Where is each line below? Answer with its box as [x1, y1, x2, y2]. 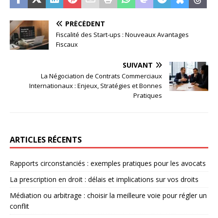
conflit [10, 201, 29, 211]
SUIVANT [123, 60, 153, 70]
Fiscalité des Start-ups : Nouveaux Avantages [56, 30, 189, 39]
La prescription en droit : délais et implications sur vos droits [10, 175, 199, 184]
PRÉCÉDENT [65, 19, 105, 29]
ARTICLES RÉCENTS [10, 134, 82, 145]
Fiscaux [56, 40, 78, 49]
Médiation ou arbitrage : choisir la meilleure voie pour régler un [10, 191, 207, 200]
